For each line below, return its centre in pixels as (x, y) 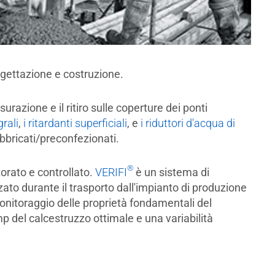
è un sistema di (171, 172)
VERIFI (111, 172)
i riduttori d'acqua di (188, 123)
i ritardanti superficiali (75, 123)
